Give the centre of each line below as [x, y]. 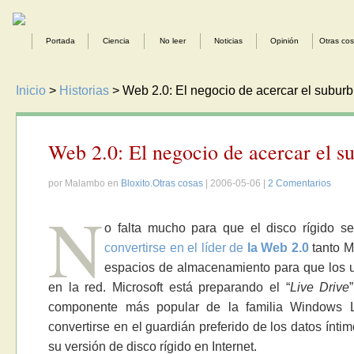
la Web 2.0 [278, 248]
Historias [85, 90]
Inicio [31, 90]
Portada [60, 41]
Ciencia [116, 41]
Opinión [284, 41]
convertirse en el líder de [176, 248]
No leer [172, 41]
